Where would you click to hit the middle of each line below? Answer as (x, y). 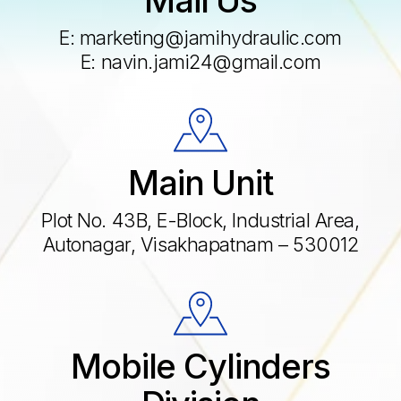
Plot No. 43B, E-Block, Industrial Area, (200, 220)
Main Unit (200, 182)
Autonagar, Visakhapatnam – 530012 (200, 244)
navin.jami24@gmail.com (211, 61)
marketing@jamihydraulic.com (211, 37)
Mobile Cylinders (200, 366)
